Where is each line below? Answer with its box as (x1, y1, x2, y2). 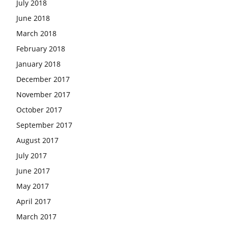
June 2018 (16, 13, 50, 23)
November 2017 (16, 90, 70, 99)
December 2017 (16, 74, 70, 84)
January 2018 (16, 59, 61, 69)
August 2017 (16, 135, 59, 145)
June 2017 (16, 166, 50, 176)
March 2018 (16, 28, 56, 38)
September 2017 (16, 120, 72, 130)
